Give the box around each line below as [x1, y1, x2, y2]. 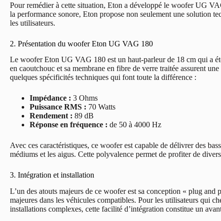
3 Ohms [71, 94, 98, 103]
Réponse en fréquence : [30, 120, 108, 129]
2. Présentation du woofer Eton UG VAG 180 [10, 39, 153, 48]
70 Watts [86, 103, 115, 111]
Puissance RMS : [30, 103, 86, 111]
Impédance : [30, 94, 71, 103]
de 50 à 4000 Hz [108, 120, 161, 129]
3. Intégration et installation [10, 171, 94, 180]
